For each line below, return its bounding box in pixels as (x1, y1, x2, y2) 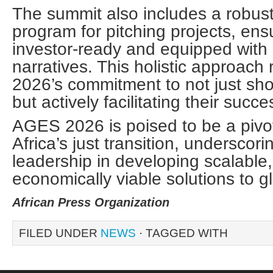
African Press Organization (12, 196, 169, 209)
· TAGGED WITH (136, 227, 228, 239)
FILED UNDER (19, 227, 101, 239)
